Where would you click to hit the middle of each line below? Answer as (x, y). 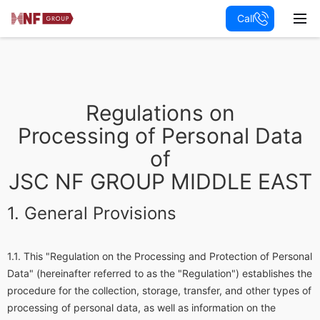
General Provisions (100, 213)
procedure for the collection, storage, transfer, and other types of (159, 290)
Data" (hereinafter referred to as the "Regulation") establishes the (160, 273)
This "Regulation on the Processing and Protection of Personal (168, 256)
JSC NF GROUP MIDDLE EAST (160, 181)
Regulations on (160, 113)
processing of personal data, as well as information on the (141, 307)
